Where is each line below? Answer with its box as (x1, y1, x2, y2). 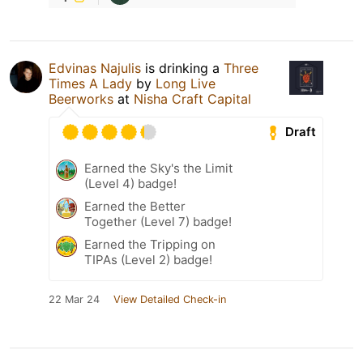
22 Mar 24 (49, 293, 100, 305)
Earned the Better (84, 198, 186, 214)
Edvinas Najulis (49, 59, 141, 76)
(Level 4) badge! (84, 175, 177, 191)
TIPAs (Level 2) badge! (84, 251, 212, 267)
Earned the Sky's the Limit (84, 160, 233, 176)
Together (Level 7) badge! (84, 213, 232, 229)
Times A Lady (49, 75, 132, 92)
